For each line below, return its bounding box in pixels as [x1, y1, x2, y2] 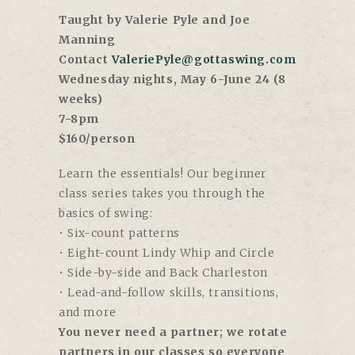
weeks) [59, 92, 103, 107]
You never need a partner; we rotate [59, 325, 288, 340]
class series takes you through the [59, 186, 265, 201]
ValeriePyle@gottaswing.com [111, 52, 296, 67]
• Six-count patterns [59, 226, 180, 241]
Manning [59, 32, 116, 48]
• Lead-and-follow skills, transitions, [59, 285, 279, 300]
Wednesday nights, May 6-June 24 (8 [59, 72, 286, 87]
